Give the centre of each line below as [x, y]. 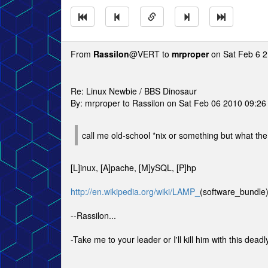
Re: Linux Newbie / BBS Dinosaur [134, 91]
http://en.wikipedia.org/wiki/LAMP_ [135, 191]
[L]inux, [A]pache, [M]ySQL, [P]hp [133, 167]
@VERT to [150, 54]
